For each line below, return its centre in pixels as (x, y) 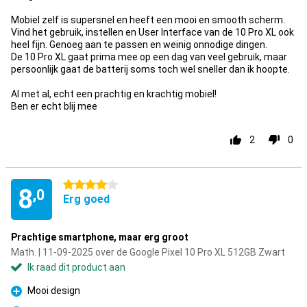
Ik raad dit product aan (76, 267)
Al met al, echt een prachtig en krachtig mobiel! (114, 94)
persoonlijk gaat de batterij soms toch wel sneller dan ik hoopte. (150, 69)
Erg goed (86, 199)
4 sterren (83, 185)
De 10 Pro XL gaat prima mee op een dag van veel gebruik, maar (149, 57)
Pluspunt (31, 298)
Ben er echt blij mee (54, 106)
